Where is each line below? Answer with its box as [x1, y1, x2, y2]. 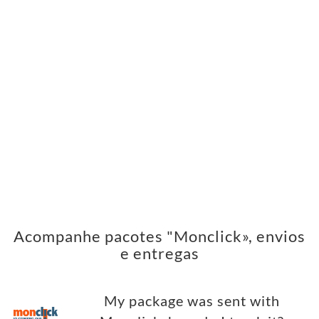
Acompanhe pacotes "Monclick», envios [14, 226, 305, 246]
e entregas [120, 244, 199, 263]
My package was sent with [103, 293, 280, 310]
